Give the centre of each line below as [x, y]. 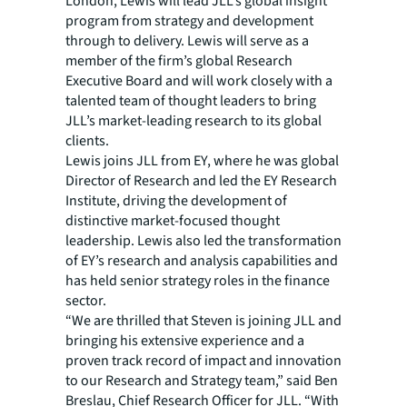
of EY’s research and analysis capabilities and [202, 261]
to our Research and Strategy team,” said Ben [202, 381]
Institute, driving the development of [176, 201]
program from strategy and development [189, 21]
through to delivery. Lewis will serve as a [187, 41]
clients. [87, 141]
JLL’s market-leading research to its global [194, 121]
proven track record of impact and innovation [203, 361]
